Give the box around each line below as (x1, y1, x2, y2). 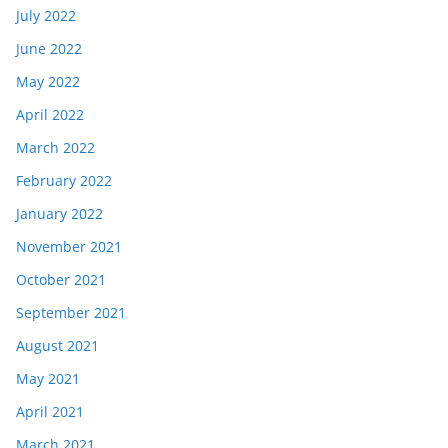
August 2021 (16, 336, 99, 355)
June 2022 (16, 39, 82, 58)
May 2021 (16, 369, 80, 388)
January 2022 (16, 204, 103, 223)
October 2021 (16, 270, 106, 289)
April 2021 (16, 402, 84, 421)
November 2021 (16, 237, 122, 256)
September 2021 (16, 303, 126, 322)
